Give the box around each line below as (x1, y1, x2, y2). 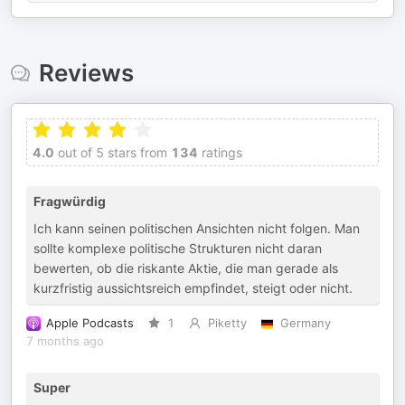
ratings (198, 145, 242, 160)
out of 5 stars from (54, 145, 167, 160)
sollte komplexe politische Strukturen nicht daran (33, 240, 322, 256)
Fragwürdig (33, 193, 106, 209)
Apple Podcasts (46, 316, 134, 330)
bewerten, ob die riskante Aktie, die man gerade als (33, 260, 338, 276)
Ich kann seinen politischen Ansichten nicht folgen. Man (33, 221, 360, 236)
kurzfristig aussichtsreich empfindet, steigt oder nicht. (33, 280, 353, 296)
